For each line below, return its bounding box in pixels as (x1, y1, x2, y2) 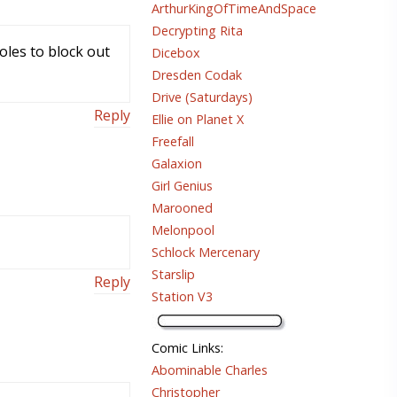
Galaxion (152, 155, 202, 173)
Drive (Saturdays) (152, 89, 253, 106)
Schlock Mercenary (152, 244, 260, 261)
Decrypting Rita (152, 22, 243, 40)
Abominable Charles (152, 362, 268, 379)
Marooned (152, 199, 213, 217)
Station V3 (152, 288, 213, 306)
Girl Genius (152, 177, 213, 195)
